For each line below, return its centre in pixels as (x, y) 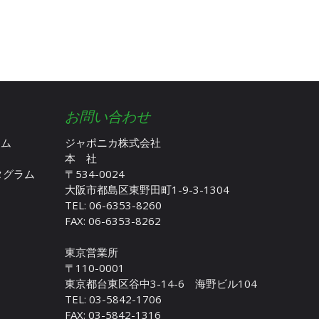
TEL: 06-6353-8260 (113, 205)
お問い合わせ (108, 116)
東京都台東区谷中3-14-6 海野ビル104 (161, 283)
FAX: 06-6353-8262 (113, 220)
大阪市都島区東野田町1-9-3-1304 (147, 189)
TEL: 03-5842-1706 (113, 299)
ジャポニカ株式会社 (113, 142)
